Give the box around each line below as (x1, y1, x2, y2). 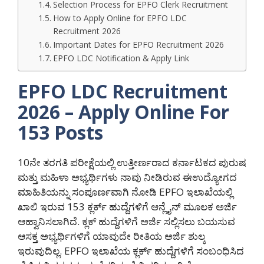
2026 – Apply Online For (18, 99, 229, 125)
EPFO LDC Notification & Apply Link (52, 52, 189, 64)
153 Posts (18, 120, 103, 146)
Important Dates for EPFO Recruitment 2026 (52, 39, 224, 51)
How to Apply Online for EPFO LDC (52, 12, 187, 24)
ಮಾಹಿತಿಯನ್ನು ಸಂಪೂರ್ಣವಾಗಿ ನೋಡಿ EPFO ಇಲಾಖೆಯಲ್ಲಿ (18, 185, 233, 199)
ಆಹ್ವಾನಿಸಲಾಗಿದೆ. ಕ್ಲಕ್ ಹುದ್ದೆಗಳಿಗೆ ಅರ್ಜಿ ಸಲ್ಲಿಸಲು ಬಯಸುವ (18, 214, 235, 229)
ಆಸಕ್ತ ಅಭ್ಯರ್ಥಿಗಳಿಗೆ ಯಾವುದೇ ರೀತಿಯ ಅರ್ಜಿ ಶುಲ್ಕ (18, 229, 206, 243)
